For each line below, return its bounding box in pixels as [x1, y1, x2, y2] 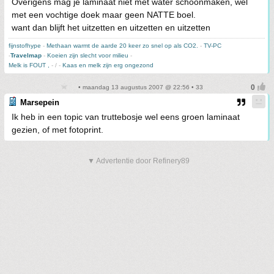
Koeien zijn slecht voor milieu [47, 52, 128, 59]
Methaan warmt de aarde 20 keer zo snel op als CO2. [46, 42, 198, 50]
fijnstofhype [9, 42, 41, 50]
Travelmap [10, 52, 42, 59]
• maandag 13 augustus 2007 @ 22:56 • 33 [76, 84, 203, 91]
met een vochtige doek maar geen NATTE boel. [12, 10, 196, 20]
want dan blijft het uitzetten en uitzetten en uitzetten [12, 23, 210, 33]
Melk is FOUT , [9, 62, 51, 69]
